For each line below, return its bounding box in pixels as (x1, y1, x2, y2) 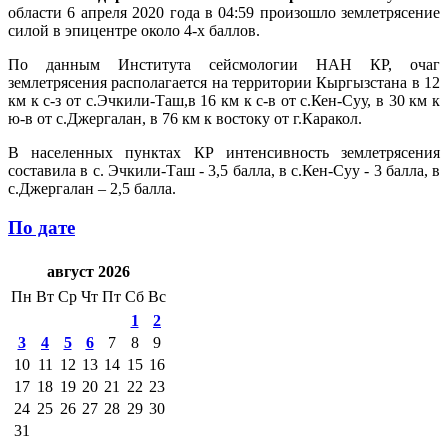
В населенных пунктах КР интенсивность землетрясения (8, 143, 440, 161)
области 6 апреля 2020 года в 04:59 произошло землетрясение (8, 3, 440, 21)
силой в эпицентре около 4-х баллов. (8, 21, 260, 39)
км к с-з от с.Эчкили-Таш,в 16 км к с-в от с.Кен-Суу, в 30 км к (8, 91, 440, 109)
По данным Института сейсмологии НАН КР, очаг (8, 55, 440, 73)
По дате (8, 216, 75, 238)
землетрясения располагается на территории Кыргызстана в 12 (8, 73, 440, 91)
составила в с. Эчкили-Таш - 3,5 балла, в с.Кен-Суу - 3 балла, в (8, 161, 440, 179)
